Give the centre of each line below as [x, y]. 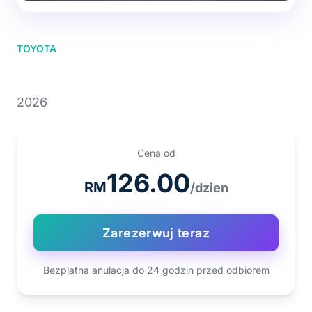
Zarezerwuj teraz [156, 233]
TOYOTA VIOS [90, 74]
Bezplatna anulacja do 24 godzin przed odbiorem [156, 270]
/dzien [209, 187]
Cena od [156, 153]
